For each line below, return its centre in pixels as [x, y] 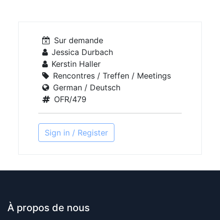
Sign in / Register [77, 133]
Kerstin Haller [76, 64]
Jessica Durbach [82, 52]
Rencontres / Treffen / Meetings [112, 76]
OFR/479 [70, 99]
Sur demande [79, 40]
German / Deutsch [87, 87]
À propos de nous [49, 208]
